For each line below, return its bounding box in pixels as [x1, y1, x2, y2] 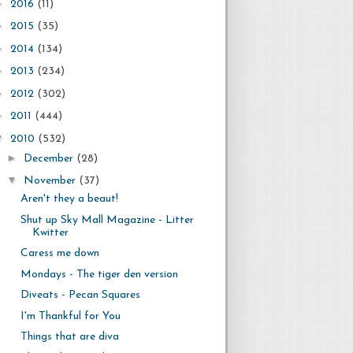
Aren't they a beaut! [20, 193, 118, 205]
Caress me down [20, 247, 99, 259]
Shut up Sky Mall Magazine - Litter [20, 214, 194, 226]
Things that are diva [20, 331, 119, 343]
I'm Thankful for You [20, 310, 121, 322]
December [23, 152, 76, 165]
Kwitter [32, 226, 69, 239]
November [23, 175, 79, 187]
